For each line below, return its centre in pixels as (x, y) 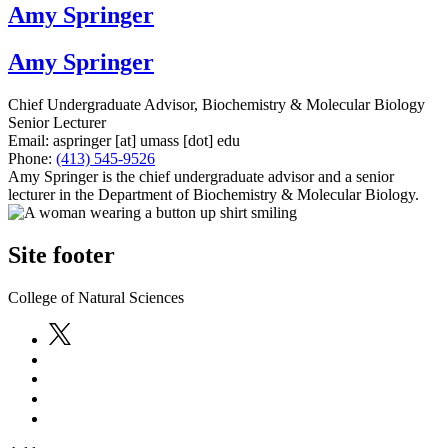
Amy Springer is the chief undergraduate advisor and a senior (201, 177)
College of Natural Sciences (96, 297)
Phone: (30, 159)
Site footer (61, 255)
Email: (28, 141)
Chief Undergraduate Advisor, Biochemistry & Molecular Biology (216, 105)
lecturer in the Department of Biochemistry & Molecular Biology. (213, 195)
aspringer (82, 141)
